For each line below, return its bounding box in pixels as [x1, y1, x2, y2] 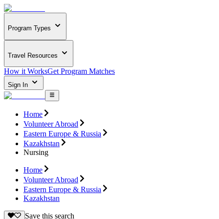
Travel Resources [8, 51, 58, 59]
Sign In [8, 81, 30, 89]
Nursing [23, 148, 48, 156]
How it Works [4, 67, 47, 76]
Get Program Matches [47, 67, 115, 76]
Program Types [8, 24, 51, 32]
